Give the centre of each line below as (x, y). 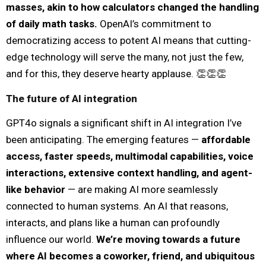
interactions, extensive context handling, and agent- (129, 172)
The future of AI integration (72, 98)
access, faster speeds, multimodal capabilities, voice (130, 156)
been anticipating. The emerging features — (104, 139)
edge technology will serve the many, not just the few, (125, 57)
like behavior (37, 189)
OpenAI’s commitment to (154, 23)
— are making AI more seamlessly (143, 189)
